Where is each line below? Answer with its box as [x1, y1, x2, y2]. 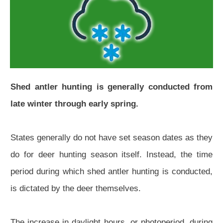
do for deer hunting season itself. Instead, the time [10, 150, 213, 160]
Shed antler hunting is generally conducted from [10, 82, 213, 92]
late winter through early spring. [10, 99, 138, 109]
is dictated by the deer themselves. [10, 184, 141, 194]
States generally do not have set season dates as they [10, 133, 213, 143]
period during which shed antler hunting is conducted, [10, 167, 213, 177]
